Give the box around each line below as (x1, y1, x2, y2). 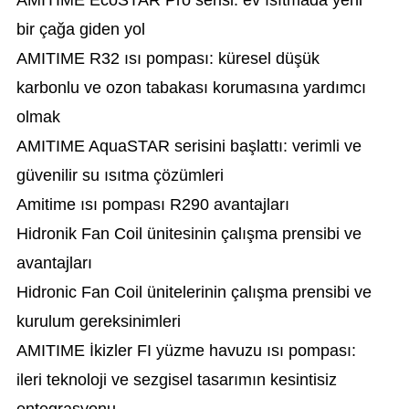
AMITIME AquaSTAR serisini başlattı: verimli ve (16, 137, 362, 155)
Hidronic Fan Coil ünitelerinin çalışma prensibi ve (16, 283, 372, 301)
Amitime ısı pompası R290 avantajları (16, 195, 289, 214)
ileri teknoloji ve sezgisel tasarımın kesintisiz (16, 371, 337, 389)
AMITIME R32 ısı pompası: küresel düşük (16, 49, 320, 68)
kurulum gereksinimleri (16, 312, 181, 330)
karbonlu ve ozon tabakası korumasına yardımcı (16, 79, 366, 97)
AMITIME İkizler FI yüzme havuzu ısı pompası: (16, 341, 356, 360)
